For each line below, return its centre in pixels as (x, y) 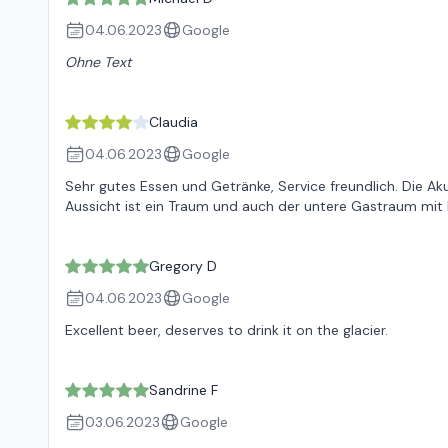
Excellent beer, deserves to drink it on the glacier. (226, 330)
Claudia (173, 122)
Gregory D (183, 266)
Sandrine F (183, 390)
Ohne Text (98, 62)
